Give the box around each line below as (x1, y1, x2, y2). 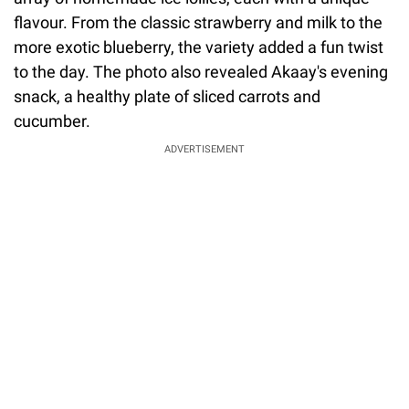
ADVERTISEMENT (164, 143, 245, 156)
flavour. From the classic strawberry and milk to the (14, 13, 383, 33)
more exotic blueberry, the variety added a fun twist (14, 37, 383, 58)
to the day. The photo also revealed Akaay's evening (14, 62, 388, 82)
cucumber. (14, 111, 94, 131)
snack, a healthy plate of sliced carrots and (14, 87, 320, 107)
